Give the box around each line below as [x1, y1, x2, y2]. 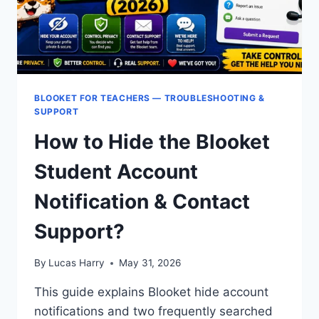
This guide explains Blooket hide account [34, 285, 268, 300]
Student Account [34, 159, 198, 184]
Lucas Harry [48, 257, 105, 269]
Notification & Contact [34, 189, 250, 214]
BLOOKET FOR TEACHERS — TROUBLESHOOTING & [34, 92, 265, 103]
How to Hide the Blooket [34, 129, 270, 154]
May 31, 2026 [119, 257, 182, 269]
